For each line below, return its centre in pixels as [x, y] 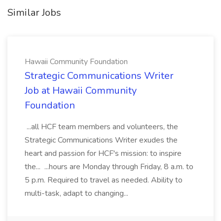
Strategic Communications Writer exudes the [101, 140]
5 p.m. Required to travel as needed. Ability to [104, 180]
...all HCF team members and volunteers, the [101, 127]
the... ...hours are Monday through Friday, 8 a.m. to [109, 167]
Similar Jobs [34, 13]
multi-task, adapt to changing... [77, 193]
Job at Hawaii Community [81, 91]
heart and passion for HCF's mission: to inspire [103, 153]
